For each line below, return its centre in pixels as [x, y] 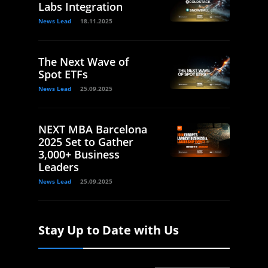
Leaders [59, 167]
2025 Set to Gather [86, 141]
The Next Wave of [84, 61]
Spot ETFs [63, 74]
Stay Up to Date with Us [109, 230]
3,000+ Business [79, 154]
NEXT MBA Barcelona [93, 129]
